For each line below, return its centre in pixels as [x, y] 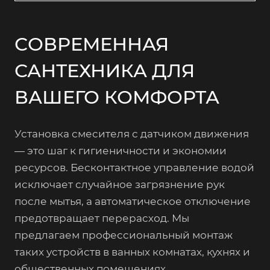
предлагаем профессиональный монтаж [124, 235]
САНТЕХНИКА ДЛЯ [105, 70]
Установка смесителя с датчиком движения [132, 133]
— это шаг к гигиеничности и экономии [121, 150]
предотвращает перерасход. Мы [102, 218]
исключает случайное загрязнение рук [120, 184]
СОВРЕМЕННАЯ [92, 44]
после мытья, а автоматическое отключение [133, 201]
